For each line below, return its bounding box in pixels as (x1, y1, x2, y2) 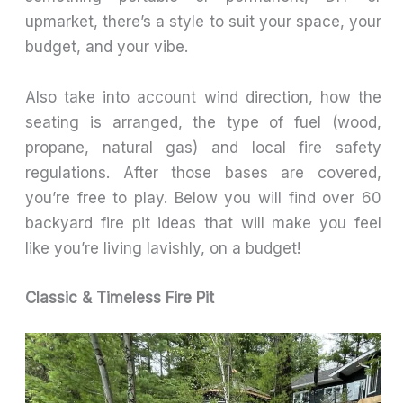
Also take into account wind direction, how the (25, 87, 381, 106)
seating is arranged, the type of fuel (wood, (25, 112, 381, 131)
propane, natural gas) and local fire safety (25, 138, 381, 157)
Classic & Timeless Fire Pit (25, 288, 219, 307)
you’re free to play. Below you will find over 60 (25, 188, 381, 207)
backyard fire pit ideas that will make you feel (25, 213, 381, 232)
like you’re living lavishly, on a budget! (25, 238, 301, 257)
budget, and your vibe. (25, 38, 189, 57)
